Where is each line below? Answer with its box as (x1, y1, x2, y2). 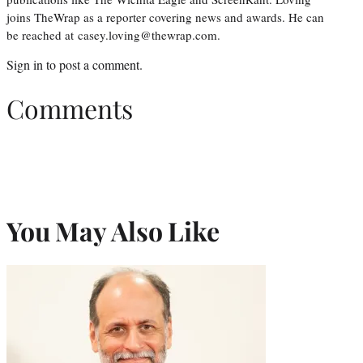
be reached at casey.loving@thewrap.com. (6, 26, 220, 43)
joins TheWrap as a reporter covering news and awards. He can (6, 8, 324, 25)
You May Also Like (6, 212, 220, 248)
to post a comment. (43, 55, 143, 73)
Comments (6, 91, 133, 126)
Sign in (6, 55, 43, 73)
